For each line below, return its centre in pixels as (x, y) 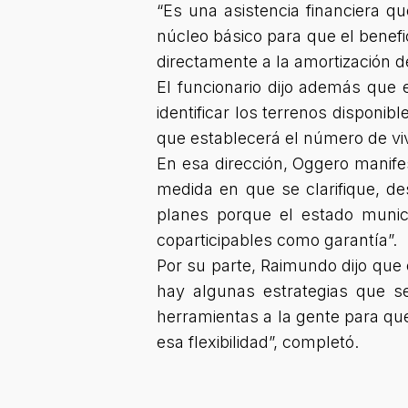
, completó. (316, 342)
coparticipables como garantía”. (277, 240)
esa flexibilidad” (215, 342)
